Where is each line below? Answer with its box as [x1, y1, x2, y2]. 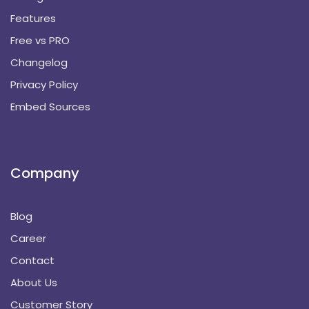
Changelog [10, 54, 68, 70]
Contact [10, 252, 54, 268]
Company [10, 163, 79, 183]
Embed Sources [10, 99, 90, 114]
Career [10, 230, 46, 246]
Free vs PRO [10, 32, 70, 48]
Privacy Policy [10, 77, 78, 92]
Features [10, 10, 56, 26]
